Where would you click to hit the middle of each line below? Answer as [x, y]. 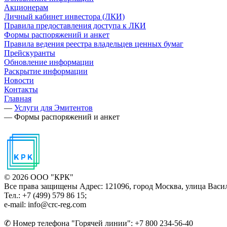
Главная [18, 99]
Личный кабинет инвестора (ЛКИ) [64, 16]
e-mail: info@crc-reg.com [45, 205]
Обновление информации [49, 62]
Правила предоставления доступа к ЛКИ [75, 26]
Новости [19, 80]
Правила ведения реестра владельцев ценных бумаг [94, 44]
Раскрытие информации [46, 71]
